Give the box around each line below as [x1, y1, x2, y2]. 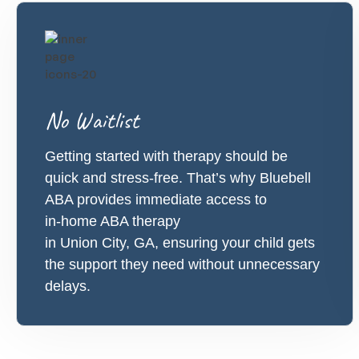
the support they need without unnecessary [45, 256, 320, 272]
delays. [45, 278, 91, 294]
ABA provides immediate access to [45, 192, 267, 208]
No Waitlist [45, 105, 139, 135]
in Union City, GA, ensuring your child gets [45, 235, 315, 251]
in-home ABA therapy [45, 213, 180, 229]
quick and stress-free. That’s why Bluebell [45, 170, 311, 186]
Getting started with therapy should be [45, 148, 288, 164]
